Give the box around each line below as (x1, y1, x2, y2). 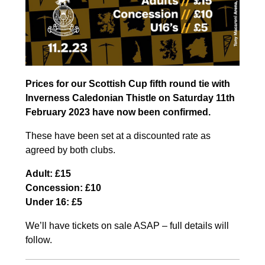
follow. (25, 235, 52, 245)
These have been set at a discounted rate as (25, 131, 211, 141)
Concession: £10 (25, 183, 101, 193)
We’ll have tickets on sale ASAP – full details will (25, 221, 229, 231)
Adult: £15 (25, 169, 71, 179)
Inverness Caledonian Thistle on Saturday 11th (25, 93, 235, 104)
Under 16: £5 (25, 197, 82, 208)
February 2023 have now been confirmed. (25, 107, 211, 118)
